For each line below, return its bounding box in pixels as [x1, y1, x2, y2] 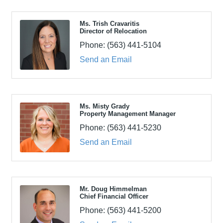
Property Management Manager [80, 110, 176, 117]
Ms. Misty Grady [80, 102, 129, 110]
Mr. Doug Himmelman [80, 185, 147, 193]
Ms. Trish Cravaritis [80, 19, 139, 27]
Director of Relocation [80, 27, 147, 35]
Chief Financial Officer [80, 192, 148, 200]
